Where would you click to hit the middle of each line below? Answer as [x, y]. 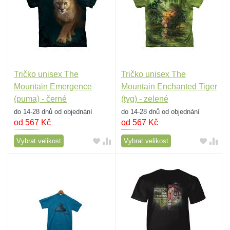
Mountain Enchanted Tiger [169, 87]
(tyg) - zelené [145, 99]
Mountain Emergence [53, 87]
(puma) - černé [40, 99]
